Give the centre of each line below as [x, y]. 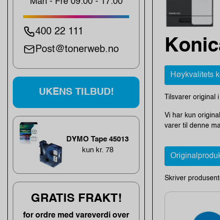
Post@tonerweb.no [77, 49]
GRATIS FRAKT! [76, 199]
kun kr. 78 [97, 150]
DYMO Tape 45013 [97, 139]
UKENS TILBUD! [76, 92]
